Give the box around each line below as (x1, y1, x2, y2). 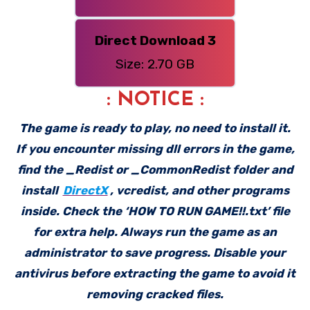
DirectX (62, 183, 108, 197)
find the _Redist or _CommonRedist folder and (17, 162, 293, 176)
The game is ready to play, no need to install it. (19, 120, 291, 135)
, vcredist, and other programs (109, 183, 289, 197)
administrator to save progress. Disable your (24, 245, 286, 259)
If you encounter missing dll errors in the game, (15, 141, 295, 156)
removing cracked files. (86, 286, 224, 301)
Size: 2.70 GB (116, 56, 194, 73)
